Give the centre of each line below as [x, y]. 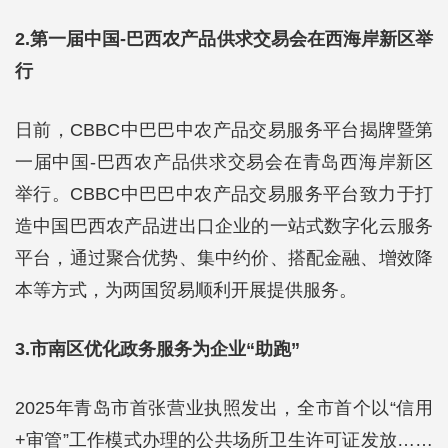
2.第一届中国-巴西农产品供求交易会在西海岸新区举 [224, 39]
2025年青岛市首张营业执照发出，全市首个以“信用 [224, 408]
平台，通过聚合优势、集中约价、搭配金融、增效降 [224, 258]
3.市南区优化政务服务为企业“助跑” [157, 349]
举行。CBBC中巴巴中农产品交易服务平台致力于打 [224, 194]
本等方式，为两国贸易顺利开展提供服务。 [186, 290]
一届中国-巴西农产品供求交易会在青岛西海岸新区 [224, 162]
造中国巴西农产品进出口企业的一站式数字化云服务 [224, 226]
